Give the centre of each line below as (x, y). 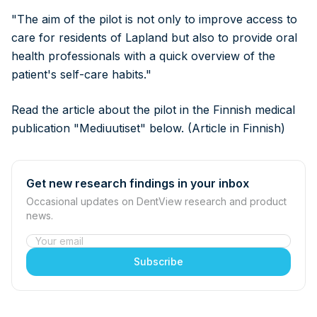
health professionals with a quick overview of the (143, 56)
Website (46, 242)
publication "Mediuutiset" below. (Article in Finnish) (148, 128)
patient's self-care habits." (81, 75)
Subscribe (158, 262)
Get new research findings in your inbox (138, 184)
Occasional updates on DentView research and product (156, 202)
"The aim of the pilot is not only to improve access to (154, 19)
